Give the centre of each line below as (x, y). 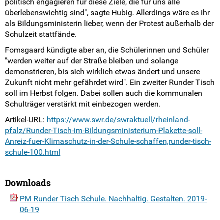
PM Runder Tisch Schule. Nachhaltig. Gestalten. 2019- (113, 198)
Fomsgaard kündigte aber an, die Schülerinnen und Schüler (107, 50)
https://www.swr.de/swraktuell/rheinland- (118, 119)
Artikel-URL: (26, 119)
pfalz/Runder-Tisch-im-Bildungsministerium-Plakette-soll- (104, 130)
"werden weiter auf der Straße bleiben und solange (92, 60)
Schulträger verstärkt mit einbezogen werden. (83, 104)
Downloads (28, 182)
